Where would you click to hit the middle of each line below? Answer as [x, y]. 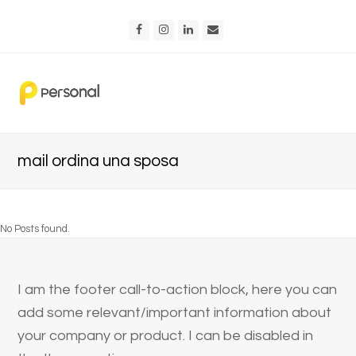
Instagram [195, 30]
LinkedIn [215, 30]
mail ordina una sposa [99, 161]
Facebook [168, 30]
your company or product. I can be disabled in [166, 336]
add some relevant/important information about [175, 313]
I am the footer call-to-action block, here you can [178, 290]
